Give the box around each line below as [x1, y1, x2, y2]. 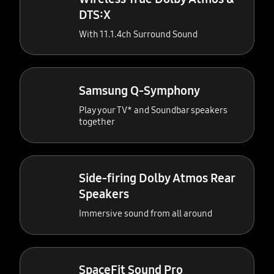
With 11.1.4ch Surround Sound [79, 28, 198, 40]
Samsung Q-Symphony [79, 83, 201, 98]
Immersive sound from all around [79, 208, 213, 220]
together [79, 116, 116, 127]
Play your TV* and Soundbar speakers [79, 104, 228, 116]
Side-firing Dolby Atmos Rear [79, 171, 235, 186]
